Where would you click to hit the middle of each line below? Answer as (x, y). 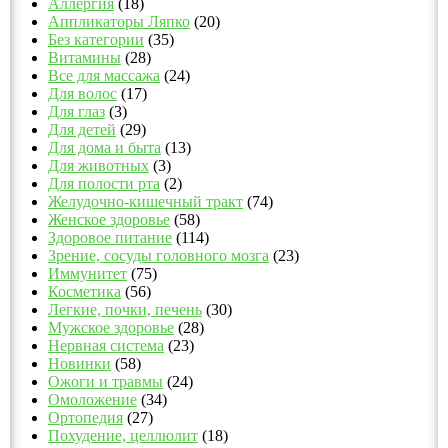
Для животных (98, 165)
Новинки (79, 363)
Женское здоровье (109, 219)
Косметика (84, 291)
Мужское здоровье (111, 327)
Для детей (82, 129)
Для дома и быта (104, 147)
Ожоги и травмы (105, 381)
